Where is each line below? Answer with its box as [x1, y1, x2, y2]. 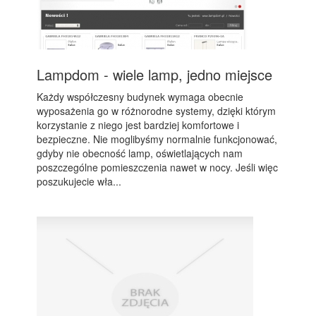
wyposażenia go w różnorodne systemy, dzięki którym [37, 104, 276, 119]
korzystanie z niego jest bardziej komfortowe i [37, 118, 240, 133]
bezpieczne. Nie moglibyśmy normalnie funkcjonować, [37, 132, 278, 147]
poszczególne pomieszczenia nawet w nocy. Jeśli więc [37, 160, 279, 175]
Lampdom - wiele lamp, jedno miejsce [37, 64, 273, 85]
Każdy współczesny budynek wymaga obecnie [37, 90, 244, 104]
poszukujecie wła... [37, 174, 122, 189]
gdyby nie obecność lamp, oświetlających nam [37, 146, 243, 161]
